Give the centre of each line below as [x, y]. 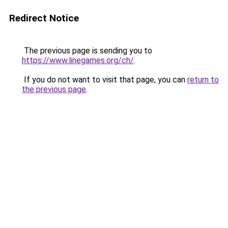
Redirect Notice [44, 18]
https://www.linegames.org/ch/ [78, 60]
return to [203, 80]
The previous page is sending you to [87, 51]
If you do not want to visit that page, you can [105, 80]
